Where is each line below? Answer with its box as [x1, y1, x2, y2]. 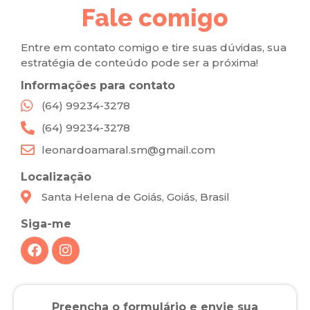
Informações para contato [21, 79, 175, 93]
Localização [21, 170, 91, 184]
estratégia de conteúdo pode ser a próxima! [21, 56, 261, 70]
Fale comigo [82, 3, 228, 33]
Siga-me [21, 217, 71, 231]
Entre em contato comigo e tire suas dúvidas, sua [21, 41, 286, 55]
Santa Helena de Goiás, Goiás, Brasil [42, 190, 230, 204]
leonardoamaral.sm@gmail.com [42, 143, 215, 157]
